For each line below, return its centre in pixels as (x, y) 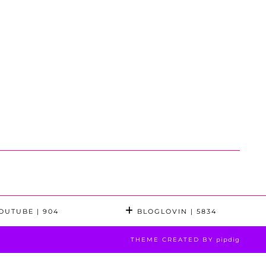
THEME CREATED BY (173, 240)
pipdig (228, 240)
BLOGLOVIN (161, 212)
